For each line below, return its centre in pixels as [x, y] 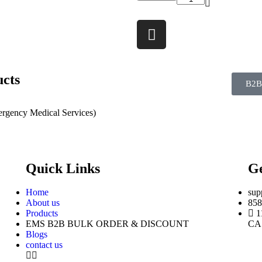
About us [42, 203]
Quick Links [63, 168]
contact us [44, 245]
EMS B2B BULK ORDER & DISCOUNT [107, 224]
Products [42, 213]
